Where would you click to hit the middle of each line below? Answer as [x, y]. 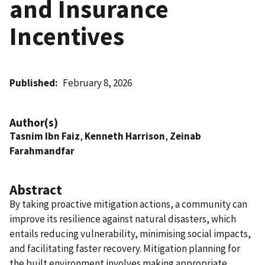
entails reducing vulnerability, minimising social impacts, [130, 233]
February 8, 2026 [98, 83]
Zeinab [185, 136]
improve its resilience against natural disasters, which [123, 219]
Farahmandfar [42, 151]
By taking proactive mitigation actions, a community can [128, 204]
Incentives [67, 36]
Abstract [36, 189]
